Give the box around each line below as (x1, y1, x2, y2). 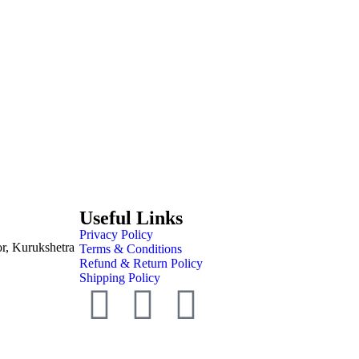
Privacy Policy (79, 228, 153, 242)
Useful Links (79, 208, 183, 229)
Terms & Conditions (79, 242, 182, 256)
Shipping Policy (79, 271, 160, 285)
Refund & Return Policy (79, 256, 203, 271)
